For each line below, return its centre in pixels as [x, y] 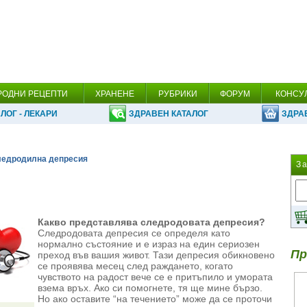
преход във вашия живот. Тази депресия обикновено [156, 255]
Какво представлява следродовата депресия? [151, 222]
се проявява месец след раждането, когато [135, 266]
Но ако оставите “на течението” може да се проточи [155, 299]
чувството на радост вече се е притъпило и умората [155, 277]
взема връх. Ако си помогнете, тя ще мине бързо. [150, 288]
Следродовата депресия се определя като [134, 233]
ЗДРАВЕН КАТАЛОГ [169, 114]
